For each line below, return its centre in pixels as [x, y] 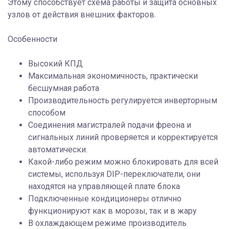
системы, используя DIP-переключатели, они [114, 174]
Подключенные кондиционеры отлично [105, 198]
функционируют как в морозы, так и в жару [112, 211]
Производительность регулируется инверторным [123, 100]
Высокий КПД [55, 63]
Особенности [32, 39]
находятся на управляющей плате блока [104, 186]
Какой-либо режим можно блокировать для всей [123, 162]
